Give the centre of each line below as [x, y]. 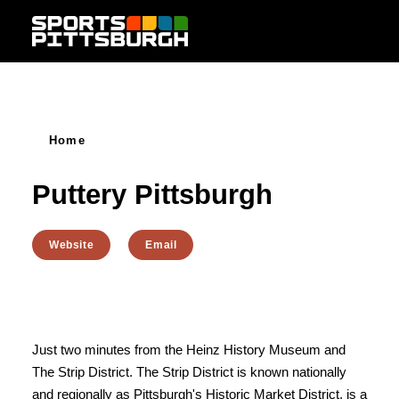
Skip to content [65, 29]
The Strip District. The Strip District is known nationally [189, 372]
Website [72, 245]
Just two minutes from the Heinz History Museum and [189, 350]
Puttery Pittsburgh [152, 195]
